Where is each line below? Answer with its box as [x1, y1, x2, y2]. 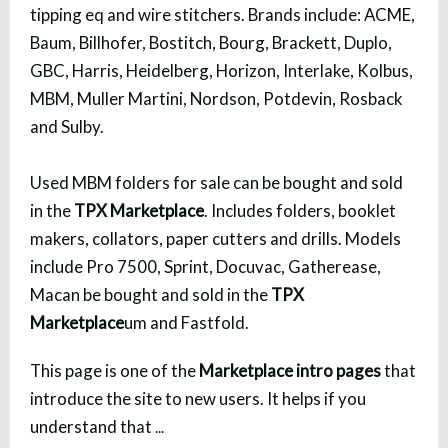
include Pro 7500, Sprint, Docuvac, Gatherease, [30, 255, 381, 277]
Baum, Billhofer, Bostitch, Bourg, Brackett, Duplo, [30, 31, 392, 53]
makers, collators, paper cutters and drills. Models [30, 227, 401, 249]
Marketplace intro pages [199, 359, 381, 381]
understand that [30, 415, 155, 437]
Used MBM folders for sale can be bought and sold [30, 171, 403, 193]
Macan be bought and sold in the [30, 283, 271, 305]
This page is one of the [30, 359, 199, 381]
